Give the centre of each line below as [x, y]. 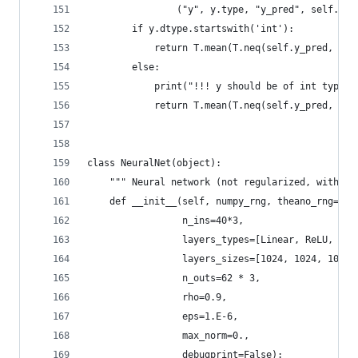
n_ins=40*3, [165, 221]
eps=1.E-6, [163, 316]
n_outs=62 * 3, [174, 278]
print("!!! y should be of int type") [221, 86]
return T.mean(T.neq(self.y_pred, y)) [221, 48]
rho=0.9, [157, 297]
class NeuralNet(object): [154, 163]
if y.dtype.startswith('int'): [191, 29]
